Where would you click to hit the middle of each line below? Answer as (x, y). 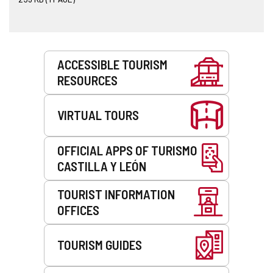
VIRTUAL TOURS (98, 115)
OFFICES (78, 210)
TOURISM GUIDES (100, 245)
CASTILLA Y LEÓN (102, 166)
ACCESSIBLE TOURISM (112, 64)
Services (25, 55)
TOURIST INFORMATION (116, 194)
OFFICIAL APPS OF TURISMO (127, 150)
